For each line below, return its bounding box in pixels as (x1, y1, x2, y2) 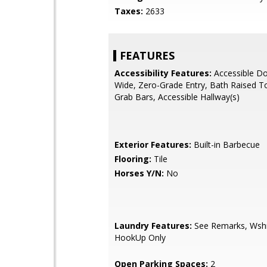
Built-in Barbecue (191, 139, 260, 150)
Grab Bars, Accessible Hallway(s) (114, 91, 240, 103)
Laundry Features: (114, 220, 192, 231)
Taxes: (114, 5, 143, 17)
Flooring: (114, 153, 151, 164)
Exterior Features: (114, 139, 191, 150)
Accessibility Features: (114, 67, 212, 79)
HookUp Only (114, 232, 166, 243)
